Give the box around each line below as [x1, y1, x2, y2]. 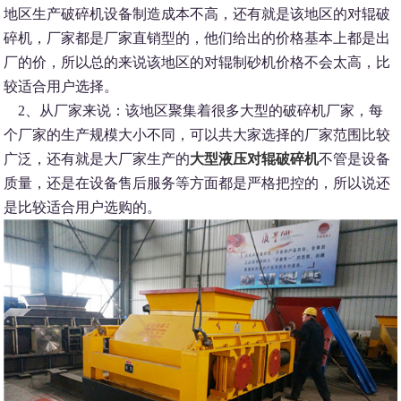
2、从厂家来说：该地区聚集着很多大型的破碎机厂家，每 [4, 103, 384, 119]
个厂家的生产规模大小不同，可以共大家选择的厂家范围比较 [4, 127, 391, 143]
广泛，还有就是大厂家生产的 [4, 151, 191, 167]
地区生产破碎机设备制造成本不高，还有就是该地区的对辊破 [4, 6, 391, 22]
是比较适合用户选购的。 [4, 200, 162, 216]
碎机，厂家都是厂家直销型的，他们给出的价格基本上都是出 [4, 30, 391, 47]
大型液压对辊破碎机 [190, 151, 320, 167]
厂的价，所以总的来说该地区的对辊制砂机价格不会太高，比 [4, 55, 391, 71]
